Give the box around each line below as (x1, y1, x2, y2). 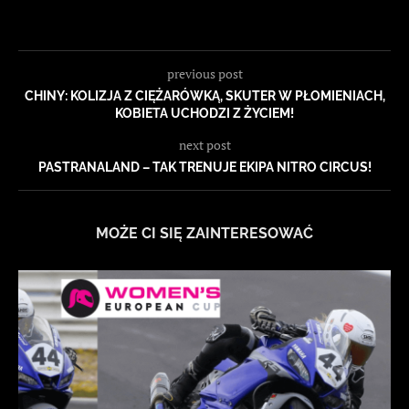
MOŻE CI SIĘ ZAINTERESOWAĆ (96, 224, 313, 242)
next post (178, 135, 231, 153)
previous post (166, 64, 243, 82)
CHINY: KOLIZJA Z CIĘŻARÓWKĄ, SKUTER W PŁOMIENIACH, (24, 88, 385, 103)
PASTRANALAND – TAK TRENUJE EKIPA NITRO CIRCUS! (37, 159, 372, 174)
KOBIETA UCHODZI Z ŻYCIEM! (115, 105, 294, 121)
